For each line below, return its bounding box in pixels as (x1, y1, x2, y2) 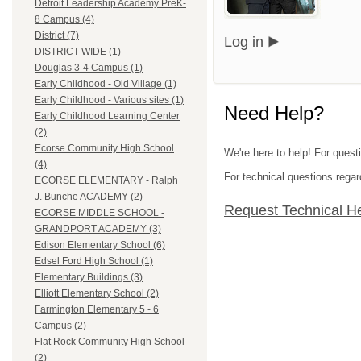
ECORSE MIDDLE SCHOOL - (35, 207, 164, 219)
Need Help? (224, 102, 324, 124)
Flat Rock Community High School (35, 336, 185, 348)
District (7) (35, 30, 79, 42)
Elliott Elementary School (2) (35, 288, 159, 300)
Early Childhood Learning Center (35, 110, 180, 122)
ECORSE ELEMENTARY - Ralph (35, 175, 178, 187)
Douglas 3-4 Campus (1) (35, 62, 143, 74)
